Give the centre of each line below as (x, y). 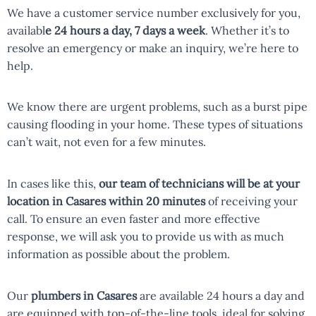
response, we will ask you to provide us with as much (146, 236)
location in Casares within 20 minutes (106, 201)
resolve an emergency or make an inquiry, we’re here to (153, 48)
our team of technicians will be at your (199, 183)
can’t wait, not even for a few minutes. (107, 142)
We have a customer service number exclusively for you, (154, 12)
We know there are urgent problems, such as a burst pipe (157, 107)
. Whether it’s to (247, 30)
